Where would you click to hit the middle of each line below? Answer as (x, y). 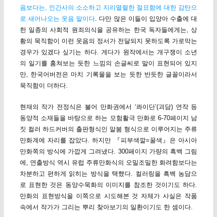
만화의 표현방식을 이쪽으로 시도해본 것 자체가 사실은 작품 (108, 196)
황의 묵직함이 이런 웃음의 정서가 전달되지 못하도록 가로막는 (108, 41)
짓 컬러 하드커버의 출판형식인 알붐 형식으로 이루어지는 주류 (108, 129)
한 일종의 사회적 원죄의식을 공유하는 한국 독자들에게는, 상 (108, 30)
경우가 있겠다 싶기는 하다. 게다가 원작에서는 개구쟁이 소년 (108, 52)
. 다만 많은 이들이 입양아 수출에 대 (146, 18)
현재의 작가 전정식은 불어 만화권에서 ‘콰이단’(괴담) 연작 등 (108, 107)
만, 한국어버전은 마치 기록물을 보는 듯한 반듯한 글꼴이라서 (108, 74)
